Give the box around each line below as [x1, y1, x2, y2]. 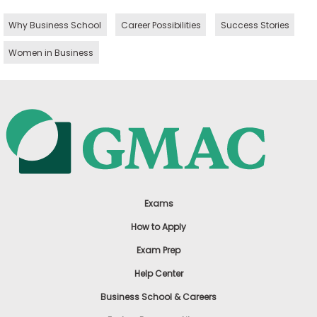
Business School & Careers [100, 290, 217, 303]
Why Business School [8, 18, 102, 31]
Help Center [134, 267, 183, 279]
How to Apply [131, 220, 186, 233]
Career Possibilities [120, 18, 201, 31]
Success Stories [220, 18, 289, 31]
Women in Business [8, 46, 94, 59]
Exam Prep [137, 243, 180, 256]
